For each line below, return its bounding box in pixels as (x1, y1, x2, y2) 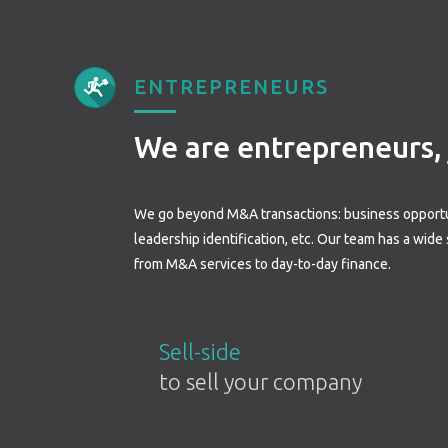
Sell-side (159, 339, 242, 365)
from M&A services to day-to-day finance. (134, 256, 392, 273)
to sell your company (159, 369, 363, 395)
